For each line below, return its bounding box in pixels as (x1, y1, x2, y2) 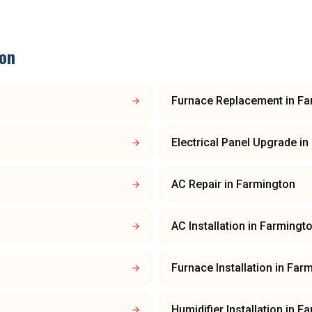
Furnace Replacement (171, 94, 283, 107)
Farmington (236, 178, 295, 191)
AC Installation (171, 219, 245, 233)
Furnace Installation (171, 261, 272, 274)
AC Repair (171, 178, 221, 191)
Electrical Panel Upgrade (171, 136, 297, 149)
